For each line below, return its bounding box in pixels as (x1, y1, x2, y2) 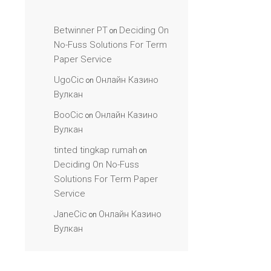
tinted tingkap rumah (54, 145, 137, 155)
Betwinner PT (54, 25, 108, 36)
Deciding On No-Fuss (54, 159, 139, 170)
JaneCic (54, 209, 87, 220)
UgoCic (54, 74, 84, 85)
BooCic (54, 109, 83, 120)
